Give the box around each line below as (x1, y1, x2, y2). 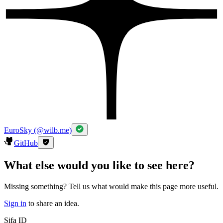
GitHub (14, 139, 38, 148)
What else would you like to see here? (4, 158, 195, 172)
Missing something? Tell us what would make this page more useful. (4, 182, 219, 191)
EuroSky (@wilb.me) (4, 126, 72, 135)
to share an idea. (28, 199, 79, 208)
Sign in (4, 199, 26, 208)
